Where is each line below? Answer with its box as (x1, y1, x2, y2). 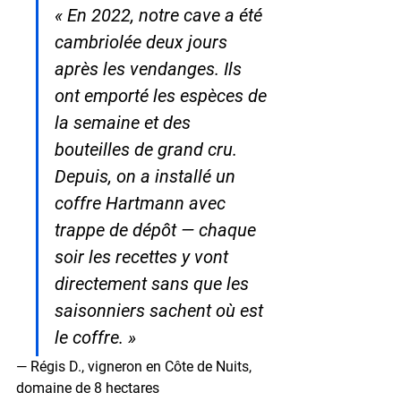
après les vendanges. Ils (55, 57, 246, 80)
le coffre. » (55, 326, 136, 348)
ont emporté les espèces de (55, 84, 271, 107)
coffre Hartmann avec (55, 192, 230, 214)
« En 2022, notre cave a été (55, 4, 267, 26)
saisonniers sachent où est (55, 299, 268, 321)
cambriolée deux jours (55, 30, 232, 53)
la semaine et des (55, 111, 195, 133)
